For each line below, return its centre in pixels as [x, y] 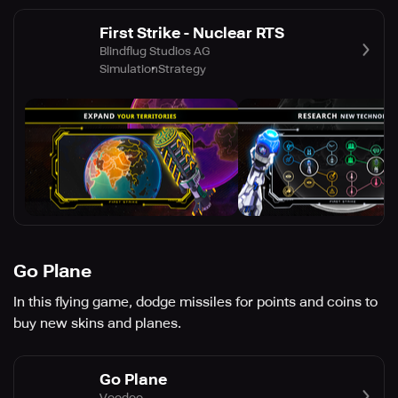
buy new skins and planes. [97, 324]
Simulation [129, 68]
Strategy [182, 68]
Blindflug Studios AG [155, 51]
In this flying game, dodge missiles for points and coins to [195, 302]
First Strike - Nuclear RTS [192, 32]
